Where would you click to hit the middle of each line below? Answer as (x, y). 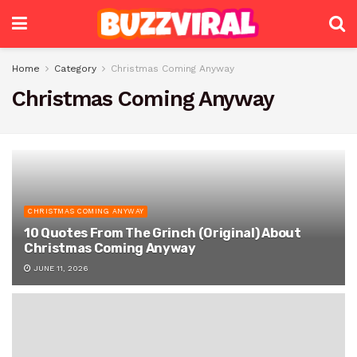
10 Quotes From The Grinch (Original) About (163, 233)
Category (75, 69)
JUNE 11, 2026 (60, 268)
